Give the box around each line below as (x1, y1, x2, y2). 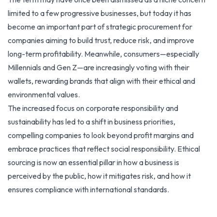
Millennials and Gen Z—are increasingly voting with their (8, 62, 189, 72)
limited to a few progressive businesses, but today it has (8, 8, 191, 18)
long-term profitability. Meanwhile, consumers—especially (8, 48, 199, 59)
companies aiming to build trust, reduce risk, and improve (8, 35, 194, 45)
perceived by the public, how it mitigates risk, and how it (8, 170, 191, 181)
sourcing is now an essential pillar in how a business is (8, 157, 179, 167)
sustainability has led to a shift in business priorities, (8, 116, 175, 126)
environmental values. (8, 89, 80, 99)
